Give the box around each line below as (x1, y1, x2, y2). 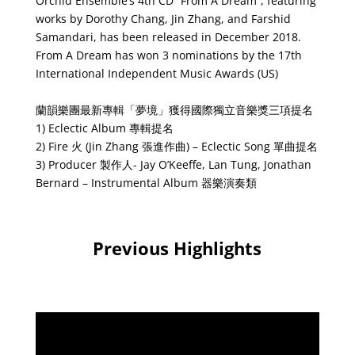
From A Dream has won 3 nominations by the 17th (35, 47, 302, 63)
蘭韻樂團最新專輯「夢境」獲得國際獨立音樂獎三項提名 (35, 101, 313, 117)
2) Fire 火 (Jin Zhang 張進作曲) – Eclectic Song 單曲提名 (35, 138, 318, 154)
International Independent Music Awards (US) (35, 65, 319, 81)
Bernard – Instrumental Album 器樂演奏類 (35, 174, 257, 190)
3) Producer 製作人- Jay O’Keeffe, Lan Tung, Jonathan (35, 156, 311, 172)
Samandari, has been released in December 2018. (35, 29, 301, 44)
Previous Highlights (93, 235, 262, 260)
